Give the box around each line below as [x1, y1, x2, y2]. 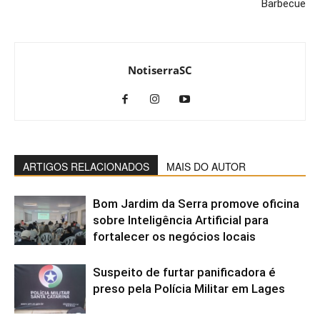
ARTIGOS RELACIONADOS [23, 159, 149, 174]
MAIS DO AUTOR [166, 159, 246, 174]
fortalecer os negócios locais [93, 229, 256, 244]
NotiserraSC [128, 62, 192, 77]
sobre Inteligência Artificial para [93, 212, 269, 227]
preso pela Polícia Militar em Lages [93, 281, 285, 296]
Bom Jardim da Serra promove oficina [93, 196, 299, 211]
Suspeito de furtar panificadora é [93, 264, 276, 279]
